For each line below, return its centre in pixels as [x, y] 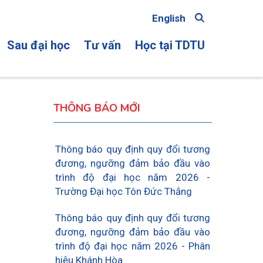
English [169, 18]
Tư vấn [102, 45]
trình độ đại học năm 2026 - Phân [133, 246]
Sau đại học [38, 45]
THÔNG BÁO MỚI [97, 108]
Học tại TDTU [170, 45]
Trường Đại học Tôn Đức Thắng [124, 191]
